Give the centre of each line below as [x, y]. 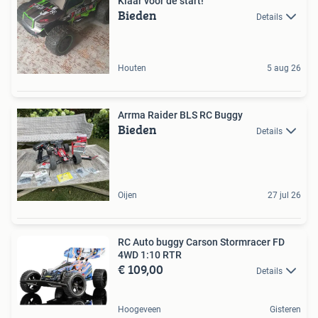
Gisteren [285, 310]
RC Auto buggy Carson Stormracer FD [201, 242]
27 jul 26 [284, 195]
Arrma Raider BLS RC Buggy [180, 115]
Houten [132, 68]
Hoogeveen [139, 310]
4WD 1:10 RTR [150, 254]
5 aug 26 [284, 68]
